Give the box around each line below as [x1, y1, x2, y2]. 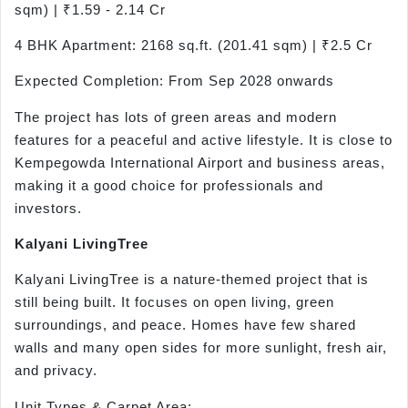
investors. [15, 199, 82, 216]
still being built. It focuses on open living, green [15, 294, 334, 311]
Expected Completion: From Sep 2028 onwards [15, 73, 334, 89]
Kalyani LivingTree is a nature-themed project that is [15, 271, 369, 288]
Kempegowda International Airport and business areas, [15, 154, 385, 170]
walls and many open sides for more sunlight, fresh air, [15, 340, 387, 356]
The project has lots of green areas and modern [15, 108, 337, 125]
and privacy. [15, 362, 97, 379]
